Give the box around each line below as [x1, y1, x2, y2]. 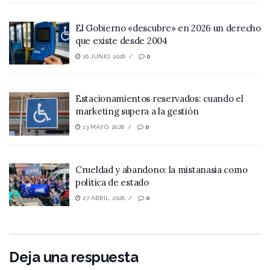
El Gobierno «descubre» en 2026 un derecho [75, 22, 261, 34]
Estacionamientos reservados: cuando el [75, 93, 243, 105]
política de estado [75, 176, 149, 188]
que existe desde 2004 [75, 34, 168, 46]
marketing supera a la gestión [75, 105, 199, 118]
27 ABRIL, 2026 [81, 194, 125, 201]
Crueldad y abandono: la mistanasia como [75, 163, 248, 175]
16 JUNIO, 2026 [81, 52, 126, 60]
